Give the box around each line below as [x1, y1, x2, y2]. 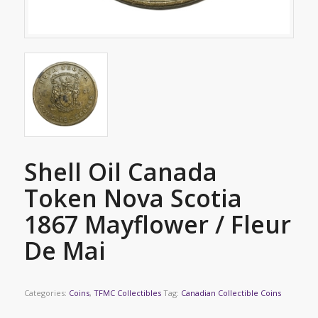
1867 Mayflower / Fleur [23, 208, 291, 241]
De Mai [23, 234, 106, 268]
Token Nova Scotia [23, 182, 242, 215]
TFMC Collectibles [93, 287, 161, 299]
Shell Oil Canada [23, 155, 217, 189]
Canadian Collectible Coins [180, 287, 281, 299]
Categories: [23, 287, 69, 299]
